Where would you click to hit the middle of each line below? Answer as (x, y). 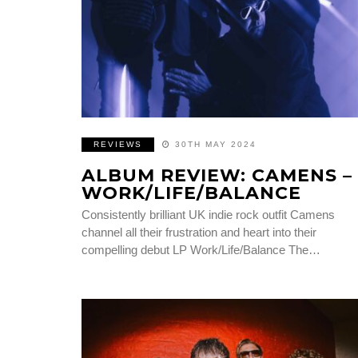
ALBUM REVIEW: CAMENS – (217, 175)
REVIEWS (118, 144)
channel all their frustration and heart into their (199, 232)
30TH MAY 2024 (216, 144)
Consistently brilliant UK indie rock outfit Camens (208, 214)
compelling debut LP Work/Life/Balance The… (201, 249)
